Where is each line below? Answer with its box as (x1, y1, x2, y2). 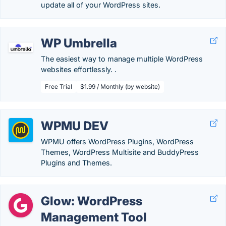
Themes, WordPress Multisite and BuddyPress (41, 148, 199, 156)
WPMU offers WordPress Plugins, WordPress (41, 137, 194, 146)
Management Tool (41, 210, 147, 224)
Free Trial (45, 83, 72, 90)
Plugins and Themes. (41, 158, 112, 167)
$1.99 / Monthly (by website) (80, 83, 160, 90)
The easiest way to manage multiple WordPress (41, 54, 203, 63)
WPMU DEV (41, 119, 108, 133)
